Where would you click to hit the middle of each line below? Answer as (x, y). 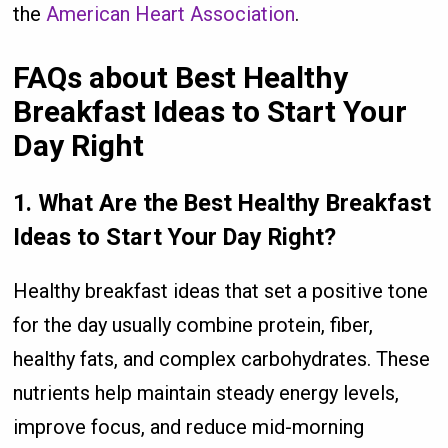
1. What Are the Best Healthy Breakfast (222, 203)
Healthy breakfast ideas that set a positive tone (221, 291)
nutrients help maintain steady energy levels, (206, 393)
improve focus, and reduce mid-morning (189, 427)
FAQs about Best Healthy (181, 77)
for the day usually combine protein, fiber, (193, 325)
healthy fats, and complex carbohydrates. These (222, 359)
